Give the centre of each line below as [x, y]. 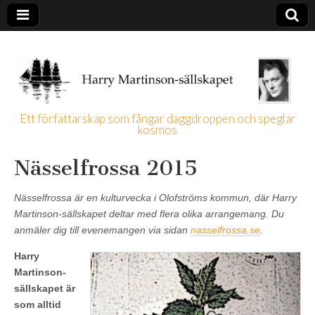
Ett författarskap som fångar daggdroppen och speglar [157, 118]
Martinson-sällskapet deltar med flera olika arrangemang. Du [149, 213]
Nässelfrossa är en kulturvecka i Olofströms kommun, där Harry [155, 197]
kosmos [157, 129]
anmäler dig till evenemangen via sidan [102, 230]
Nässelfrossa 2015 [106, 168]
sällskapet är [45, 288]
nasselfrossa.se [225, 230]
